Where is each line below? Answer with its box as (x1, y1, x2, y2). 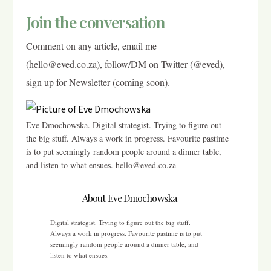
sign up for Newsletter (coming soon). (25, 76, 170, 89)
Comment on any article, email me (25, 39, 157, 53)
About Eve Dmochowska (82, 191, 177, 204)
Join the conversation (25, 11, 165, 33)
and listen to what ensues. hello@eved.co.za (25, 158, 176, 171)
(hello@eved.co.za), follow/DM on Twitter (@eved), (25, 57, 225, 71)
